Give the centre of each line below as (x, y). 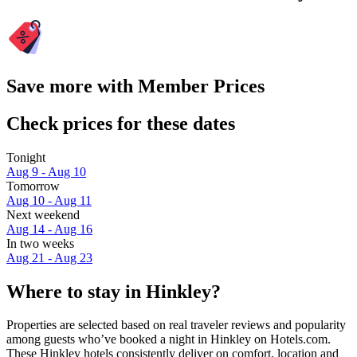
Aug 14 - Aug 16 (49, 229)
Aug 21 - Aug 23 (49, 257)
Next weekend (43, 214)
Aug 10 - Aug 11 (49, 200)
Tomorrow (33, 186)
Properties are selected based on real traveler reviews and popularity (176, 325)
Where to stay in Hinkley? (114, 291)
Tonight (26, 157)
